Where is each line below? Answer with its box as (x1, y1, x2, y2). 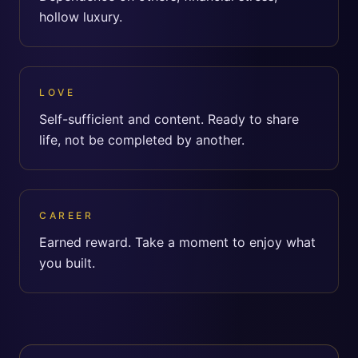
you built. (39, 255, 95, 271)
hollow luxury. (39, 9, 122, 25)
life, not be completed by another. (39, 132, 245, 148)
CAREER (39, 209, 94, 221)
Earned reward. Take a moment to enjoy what (39, 234, 316, 250)
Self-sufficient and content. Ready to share (39, 111, 299, 127)
